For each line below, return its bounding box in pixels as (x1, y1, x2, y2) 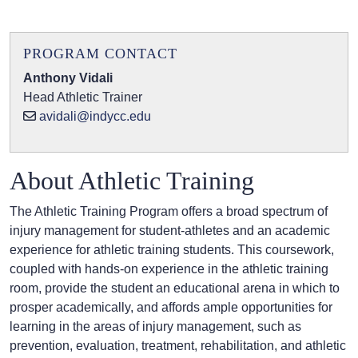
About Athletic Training (10, 166, 254, 196)
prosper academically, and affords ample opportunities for (10, 300, 332, 315)
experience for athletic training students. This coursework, (10, 243, 334, 257)
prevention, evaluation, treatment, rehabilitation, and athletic (10, 339, 346, 353)
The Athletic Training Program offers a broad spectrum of (10, 205, 328, 219)
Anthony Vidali (23, 71, 113, 86)
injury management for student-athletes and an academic (10, 224, 330, 238)
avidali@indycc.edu (39, 109, 151, 124)
